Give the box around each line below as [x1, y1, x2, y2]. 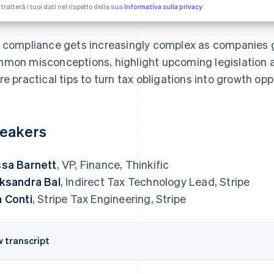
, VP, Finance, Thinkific [56, 157, 169, 171]
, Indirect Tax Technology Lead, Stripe [60, 174, 250, 188]
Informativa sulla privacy [124, 2, 202, 11]
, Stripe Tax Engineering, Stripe [32, 191, 187, 206]
